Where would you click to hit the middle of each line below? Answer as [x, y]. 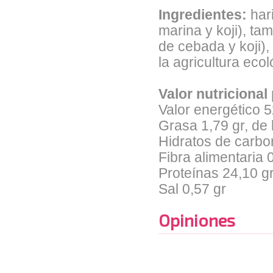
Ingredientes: [203, 15]
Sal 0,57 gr [192, 189]
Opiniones [197, 220]
